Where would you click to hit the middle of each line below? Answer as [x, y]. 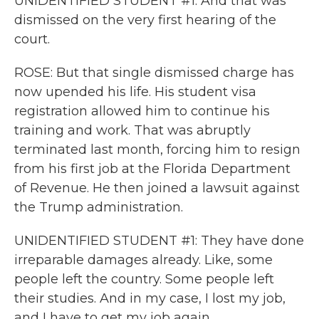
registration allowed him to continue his [142, 111]
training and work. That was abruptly [132, 130]
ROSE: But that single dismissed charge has [154, 73]
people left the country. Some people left [144, 279]
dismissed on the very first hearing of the [145, 20]
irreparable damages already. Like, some [143, 260]
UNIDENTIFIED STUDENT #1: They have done [159, 241]
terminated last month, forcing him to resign [157, 150]
